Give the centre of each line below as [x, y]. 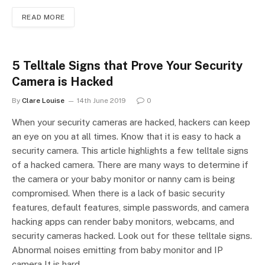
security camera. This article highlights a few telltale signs [130, 150]
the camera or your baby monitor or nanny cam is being [123, 179]
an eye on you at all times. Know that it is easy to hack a [126, 136]
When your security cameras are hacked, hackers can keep [131, 122]
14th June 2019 [101, 100]
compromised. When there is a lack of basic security [118, 193]
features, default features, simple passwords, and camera [130, 207]
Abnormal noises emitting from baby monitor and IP [117, 250]
